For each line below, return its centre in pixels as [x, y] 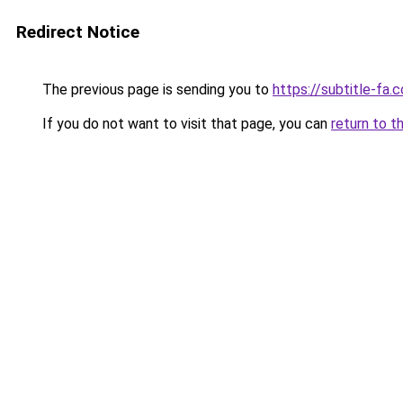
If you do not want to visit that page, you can [185, 124]
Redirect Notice [78, 32]
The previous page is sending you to [156, 90]
